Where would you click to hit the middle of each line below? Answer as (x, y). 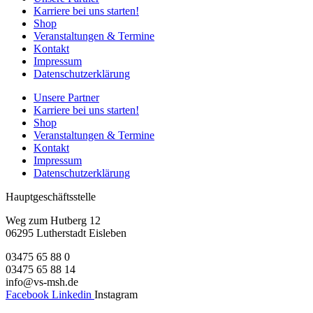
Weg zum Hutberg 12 (53, 220)
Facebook (27, 294)
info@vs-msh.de (42, 282)
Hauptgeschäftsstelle (51, 196)
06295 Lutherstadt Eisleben (66, 233)
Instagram (116, 294)
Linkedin (72, 294)
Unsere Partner (66, 97)
